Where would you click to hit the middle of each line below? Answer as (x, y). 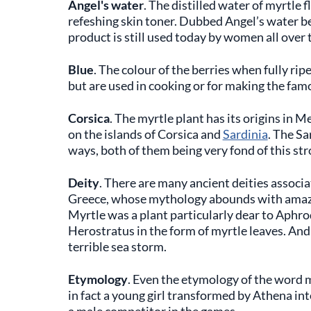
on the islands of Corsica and (145, 134)
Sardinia (245, 134)
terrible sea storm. (117, 246)
